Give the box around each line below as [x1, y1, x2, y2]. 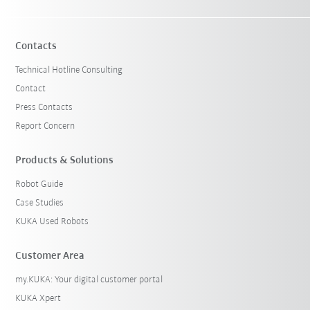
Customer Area [15, 250, 85, 262]
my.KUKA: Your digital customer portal [15, 275, 163, 286]
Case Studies [15, 198, 64, 209]
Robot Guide [15, 179, 64, 190]
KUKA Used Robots [15, 217, 89, 228]
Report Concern [15, 121, 75, 132]
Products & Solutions [15, 155, 114, 167]
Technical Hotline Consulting [15, 65, 123, 76]
